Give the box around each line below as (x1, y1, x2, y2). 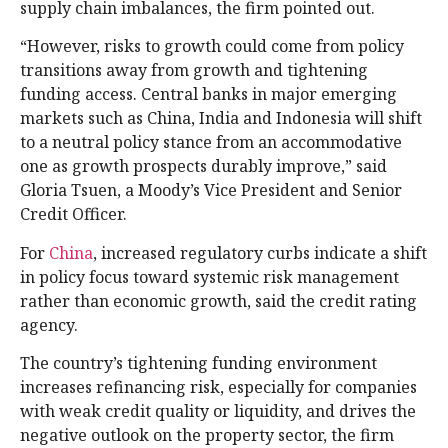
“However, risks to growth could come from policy (20, 35, 404, 58)
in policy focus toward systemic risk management (20, 265, 399, 288)
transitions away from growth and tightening (20, 59, 368, 82)
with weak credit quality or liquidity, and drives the (20, 399, 416, 422)
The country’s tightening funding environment (20, 351, 377, 374)
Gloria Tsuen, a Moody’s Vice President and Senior (20, 179, 402, 202)
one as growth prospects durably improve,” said (20, 155, 387, 178)
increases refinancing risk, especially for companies (20, 375, 417, 398)
